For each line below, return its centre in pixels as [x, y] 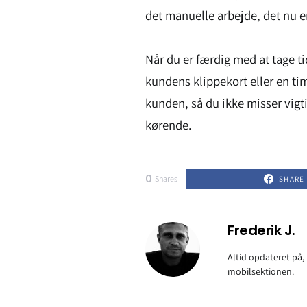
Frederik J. [261, 231]
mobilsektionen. [261, 272]
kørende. [169, 125]
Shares [166, 179]
